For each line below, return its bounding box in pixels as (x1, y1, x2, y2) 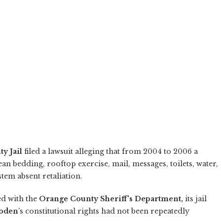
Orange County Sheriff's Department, (39, 194, 185, 203)
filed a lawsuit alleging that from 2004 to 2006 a (22, 147, 198, 156)
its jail (185, 194, 207, 203)
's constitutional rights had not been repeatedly (18, 206, 189, 216)
